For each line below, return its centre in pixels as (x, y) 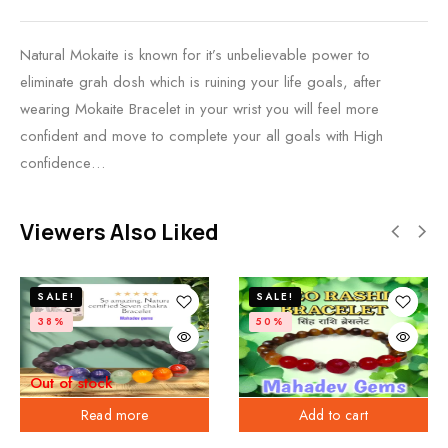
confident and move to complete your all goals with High (201, 136)
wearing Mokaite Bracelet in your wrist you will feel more (199, 109)
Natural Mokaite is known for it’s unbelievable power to (195, 55)
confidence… (62, 163)
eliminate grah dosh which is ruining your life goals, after (200, 82)
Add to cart (333, 415)
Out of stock (71, 383)
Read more (114, 415)
